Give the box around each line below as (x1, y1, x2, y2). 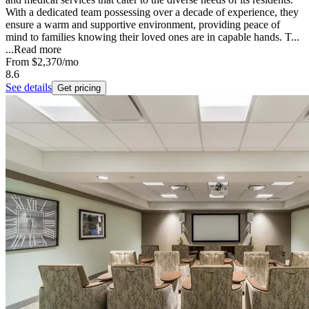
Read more (14, 43, 61, 56)
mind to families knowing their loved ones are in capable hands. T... (6, 31, 299, 43)
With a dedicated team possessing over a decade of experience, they (6, 6, 299, 19)
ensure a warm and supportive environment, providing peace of (6, 19, 280, 31)
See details (6, 81, 52, 94)
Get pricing (57, 83, 101, 94)
